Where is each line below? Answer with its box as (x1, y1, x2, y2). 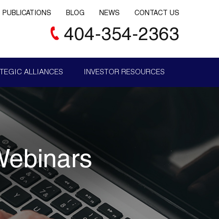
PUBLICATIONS (2, 10, 51, 17)
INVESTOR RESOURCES (83, 69, 165, 76)
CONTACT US (134, 10, 179, 17)
